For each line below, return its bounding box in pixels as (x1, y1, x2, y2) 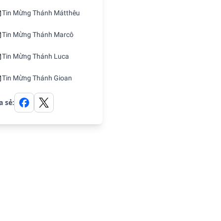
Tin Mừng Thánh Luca (2, 52, 69, 60)
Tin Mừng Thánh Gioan (2, 74, 72, 82)
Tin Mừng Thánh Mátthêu (2, 9, 80, 17)
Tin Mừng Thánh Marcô (2, 31, 74, 38)
